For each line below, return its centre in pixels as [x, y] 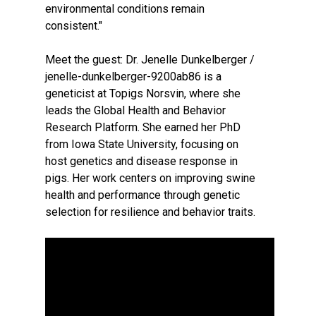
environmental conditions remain [125, 9]
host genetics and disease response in [141, 161]
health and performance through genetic [142, 195]
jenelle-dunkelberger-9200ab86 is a [133, 77]
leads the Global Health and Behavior [135, 110]
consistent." [74, 26]
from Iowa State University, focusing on [142, 144]
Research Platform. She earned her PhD [143, 127]
